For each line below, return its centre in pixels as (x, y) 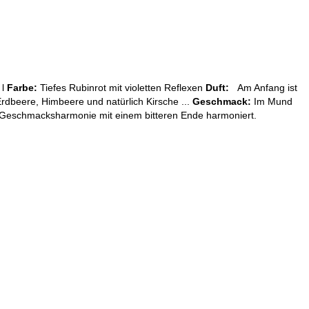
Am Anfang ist (266, 87)
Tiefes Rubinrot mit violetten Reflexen (121, 87)
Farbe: (22, 87)
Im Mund (272, 101)
